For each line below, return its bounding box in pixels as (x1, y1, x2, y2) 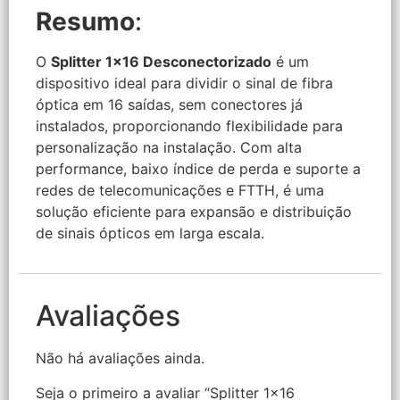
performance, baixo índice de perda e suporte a (36, 159, 361, 178)
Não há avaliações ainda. (36, 349, 204, 368)
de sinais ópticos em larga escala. (36, 223, 264, 242)
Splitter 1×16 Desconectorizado (51, 52, 271, 71)
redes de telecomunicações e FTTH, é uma (36, 180, 324, 199)
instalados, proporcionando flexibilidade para (36, 116, 343, 135)
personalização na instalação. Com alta (36, 137, 302, 156)
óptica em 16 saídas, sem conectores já (36, 95, 303, 113)
